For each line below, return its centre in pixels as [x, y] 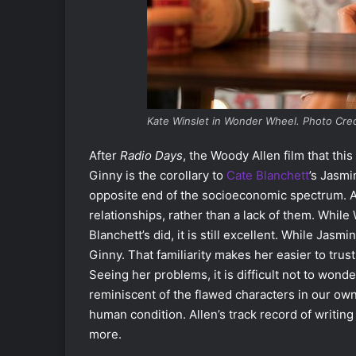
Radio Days [151, 155]
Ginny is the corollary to [158, 175]
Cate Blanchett [268, 175]
